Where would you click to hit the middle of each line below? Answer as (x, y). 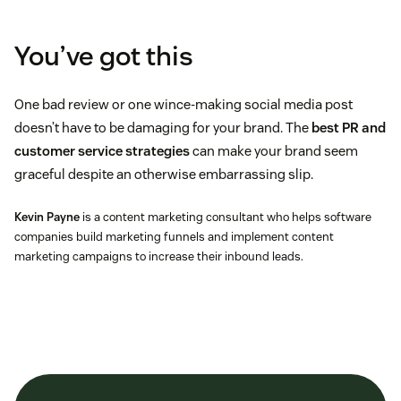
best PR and (349, 127)
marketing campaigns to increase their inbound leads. (159, 256)
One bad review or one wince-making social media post (183, 104)
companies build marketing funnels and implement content (174, 236)
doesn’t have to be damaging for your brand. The (163, 127)
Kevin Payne (47, 217)
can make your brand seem (274, 150)
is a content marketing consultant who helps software (226, 217)
